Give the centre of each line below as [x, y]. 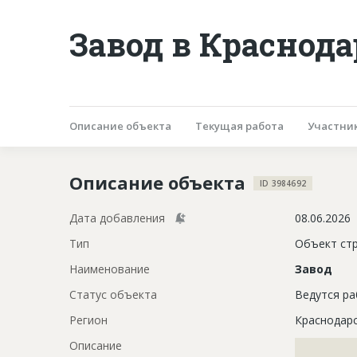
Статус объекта [113, 294]
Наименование [110, 269]
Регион [88, 320]
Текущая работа [239, 126]
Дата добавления [117, 218]
